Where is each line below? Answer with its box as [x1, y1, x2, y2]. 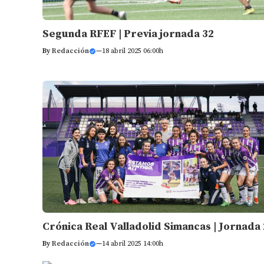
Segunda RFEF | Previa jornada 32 [42, 27, 214, 41]
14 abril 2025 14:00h [102, 239, 163, 248]
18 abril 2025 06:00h [102, 47, 163, 55]
